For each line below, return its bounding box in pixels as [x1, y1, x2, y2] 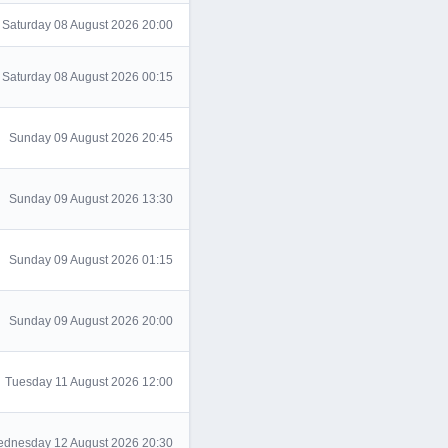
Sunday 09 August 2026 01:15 [9, 253, 173, 267]
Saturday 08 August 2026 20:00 [2, 18, 173, 32]
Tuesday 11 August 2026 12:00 [5, 375, 173, 389]
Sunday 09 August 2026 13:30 [9, 192, 173, 206]
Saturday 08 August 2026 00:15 [2, 70, 173, 84]
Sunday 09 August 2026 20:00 [9, 314, 173, 328]
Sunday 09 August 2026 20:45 [9, 131, 173, 145]
